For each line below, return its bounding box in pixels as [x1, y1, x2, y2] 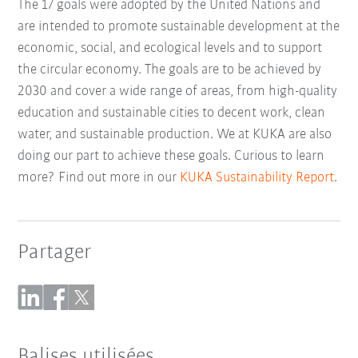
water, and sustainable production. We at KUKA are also [18, 126, 332, 142]
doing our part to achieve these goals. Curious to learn [18, 148, 325, 164]
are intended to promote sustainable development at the [18, 18, 340, 34]
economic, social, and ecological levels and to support [18, 40, 323, 56]
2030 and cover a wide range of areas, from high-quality [18, 83, 338, 99]
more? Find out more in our [18, 169, 181, 185]
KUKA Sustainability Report [180, 169, 335, 185]
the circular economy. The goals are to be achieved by [18, 62, 322, 78]
